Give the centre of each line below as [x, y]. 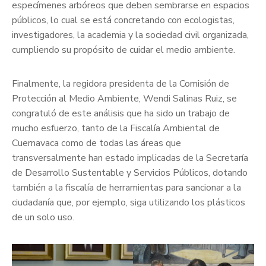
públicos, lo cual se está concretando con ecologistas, [123, 20]
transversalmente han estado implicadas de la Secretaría [130, 158]
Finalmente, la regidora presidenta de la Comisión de [121, 84]
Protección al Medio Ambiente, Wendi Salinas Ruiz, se [124, 99]
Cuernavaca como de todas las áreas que [96, 143]
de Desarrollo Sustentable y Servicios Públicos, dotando [130, 173]
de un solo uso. [43, 218]
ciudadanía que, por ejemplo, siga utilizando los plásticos [129, 203]
